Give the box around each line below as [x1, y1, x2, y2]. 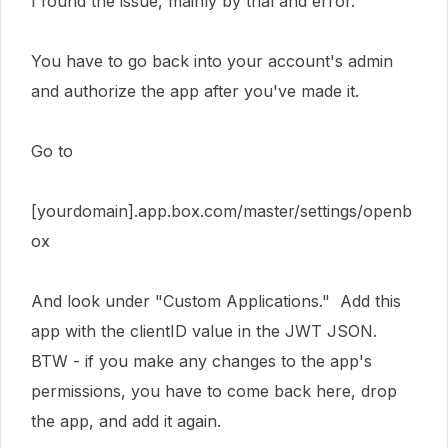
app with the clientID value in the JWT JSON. [31, 321, 382, 341]
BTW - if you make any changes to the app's [31, 351, 372, 371]
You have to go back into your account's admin [31, 51, 393, 71]
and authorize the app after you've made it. [31, 81, 359, 101]
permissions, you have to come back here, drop [31, 381, 397, 401]
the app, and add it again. [31, 411, 221, 431]
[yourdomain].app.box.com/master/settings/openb [31, 201, 412, 221]
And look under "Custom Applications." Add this [31, 291, 401, 311]
